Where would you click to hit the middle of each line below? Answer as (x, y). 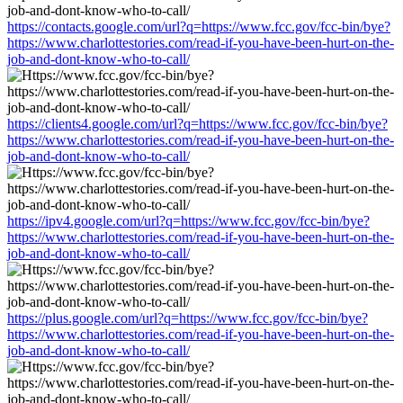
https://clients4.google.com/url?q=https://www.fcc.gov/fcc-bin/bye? (197, 123)
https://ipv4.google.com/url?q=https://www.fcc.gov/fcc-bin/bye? (188, 220)
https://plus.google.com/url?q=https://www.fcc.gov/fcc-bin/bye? (188, 318)
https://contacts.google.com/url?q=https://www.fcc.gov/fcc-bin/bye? (199, 26)
